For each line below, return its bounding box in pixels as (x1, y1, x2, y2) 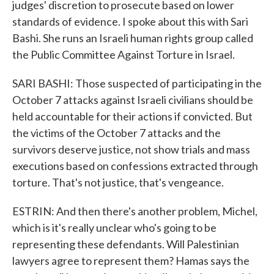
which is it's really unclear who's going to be (12, 221, 217, 234)
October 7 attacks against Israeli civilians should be (12, 93, 253, 106)
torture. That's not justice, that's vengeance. (12, 176, 224, 189)
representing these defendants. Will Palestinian (12, 237, 239, 251)
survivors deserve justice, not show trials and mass (12, 143, 250, 156)
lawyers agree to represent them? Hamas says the (12, 254, 250, 267)
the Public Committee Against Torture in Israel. (12, 48, 235, 61)
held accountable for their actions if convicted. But (12, 109, 253, 123)
